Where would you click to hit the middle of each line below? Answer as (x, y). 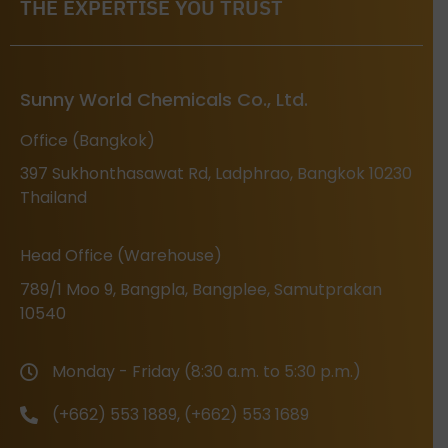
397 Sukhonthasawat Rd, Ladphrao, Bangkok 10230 (216, 174)
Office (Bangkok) (87, 140)
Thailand (53, 198)
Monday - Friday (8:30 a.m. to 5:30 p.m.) (206, 372)
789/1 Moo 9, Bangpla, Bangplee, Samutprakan (201, 289)
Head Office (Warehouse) (121, 256)
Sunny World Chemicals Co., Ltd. (164, 99)
